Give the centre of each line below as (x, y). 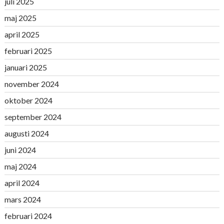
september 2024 (33, 117)
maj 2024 (20, 166)
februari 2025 (28, 51)
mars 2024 (22, 199)
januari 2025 (25, 67)
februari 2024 (28, 216)
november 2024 (31, 84)
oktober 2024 (28, 100)
